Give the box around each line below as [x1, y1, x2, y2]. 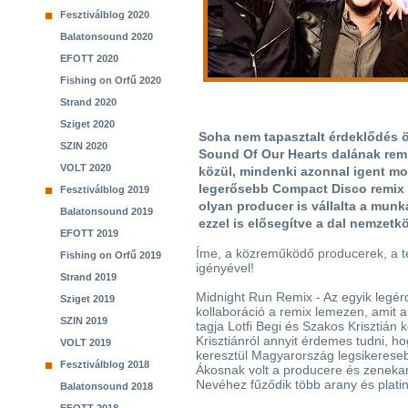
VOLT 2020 [60, 162, 111, 173]
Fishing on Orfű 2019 [60, 250, 161, 260]
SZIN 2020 [60, 140, 107, 151]
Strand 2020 [60, 97, 117, 107]
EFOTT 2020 [60, 53, 118, 64]
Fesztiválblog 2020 [60, 9, 149, 20]
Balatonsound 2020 [60, 31, 153, 42]
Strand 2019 [60, 271, 117, 282]
